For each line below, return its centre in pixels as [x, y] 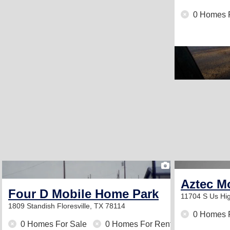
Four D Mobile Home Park [83, 194]
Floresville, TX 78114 [91, 206]
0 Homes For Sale [54, 224]
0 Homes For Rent [138, 224]
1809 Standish [33, 206]
